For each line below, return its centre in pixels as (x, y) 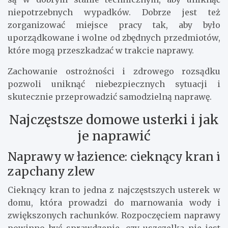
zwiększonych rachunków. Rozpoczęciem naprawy (114, 216)
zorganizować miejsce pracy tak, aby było (114, 25)
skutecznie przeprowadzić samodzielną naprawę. (110, 97)
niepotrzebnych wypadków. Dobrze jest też (114, 12)
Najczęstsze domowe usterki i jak (114, 120)
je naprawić (114, 136)
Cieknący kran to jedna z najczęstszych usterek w (114, 190)
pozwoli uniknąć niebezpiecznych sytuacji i (114, 84)
